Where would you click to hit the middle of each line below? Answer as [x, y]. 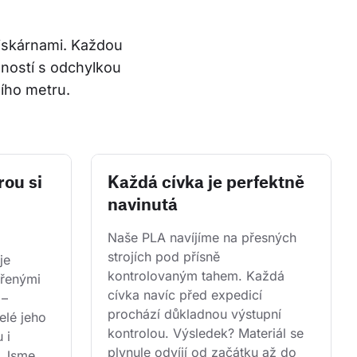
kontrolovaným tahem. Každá [198, 276]
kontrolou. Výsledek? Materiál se [208, 333]
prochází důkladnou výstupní [196, 314]
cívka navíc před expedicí [187, 295]
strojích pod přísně [166, 257]
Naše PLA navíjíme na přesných [204, 238]
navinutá [143, 204]
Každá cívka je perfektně [206, 182]
